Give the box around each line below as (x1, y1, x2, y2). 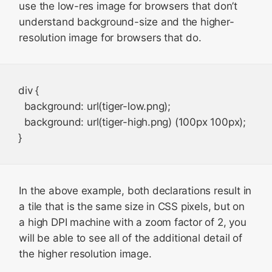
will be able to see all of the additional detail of (19, 232, 242, 244)
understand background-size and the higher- (19, 16, 234, 28)
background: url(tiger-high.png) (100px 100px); (18, 116, 246, 128)
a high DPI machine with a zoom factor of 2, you (19, 216, 246, 228)
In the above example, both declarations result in (19, 185, 252, 197)
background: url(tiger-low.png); (18, 100, 171, 112)
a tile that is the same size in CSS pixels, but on (19, 200, 245, 212)
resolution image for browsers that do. (19, 32, 202, 44)
